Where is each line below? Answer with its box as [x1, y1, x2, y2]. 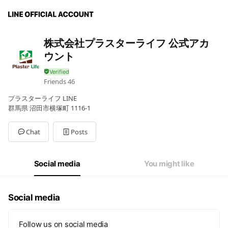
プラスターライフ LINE [8, 94, 77, 103]
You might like [144, 159, 194, 168]
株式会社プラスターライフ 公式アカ [44, 36, 209, 50]
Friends [44, 77, 66, 86]
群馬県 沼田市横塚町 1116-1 [8, 103, 91, 112]
